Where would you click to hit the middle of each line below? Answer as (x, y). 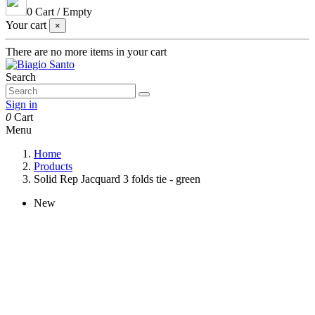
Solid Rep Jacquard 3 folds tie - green (117, 179)
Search (21, 77)
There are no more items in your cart (86, 52)
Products (53, 166)
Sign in (21, 104)
